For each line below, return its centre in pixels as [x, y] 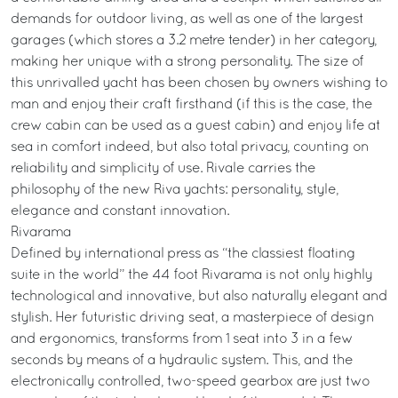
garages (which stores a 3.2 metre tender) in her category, [194, 41]
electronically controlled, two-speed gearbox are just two [190, 382]
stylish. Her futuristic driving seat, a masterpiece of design [192, 318]
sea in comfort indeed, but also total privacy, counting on [190, 147]
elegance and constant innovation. [120, 211]
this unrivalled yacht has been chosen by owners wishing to [199, 84]
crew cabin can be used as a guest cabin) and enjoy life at [195, 126]
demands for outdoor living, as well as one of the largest [187, 20]
